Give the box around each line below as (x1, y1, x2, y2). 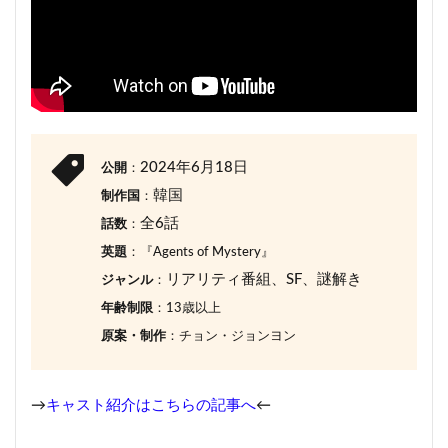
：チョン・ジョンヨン (166, 329, 296, 344)
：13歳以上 (153, 301, 221, 316)
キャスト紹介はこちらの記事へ (46, 398, 256, 414)
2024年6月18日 (140, 160, 248, 176)
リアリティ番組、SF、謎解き (166, 272, 362, 288)
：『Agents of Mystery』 (127, 245, 274, 260)
